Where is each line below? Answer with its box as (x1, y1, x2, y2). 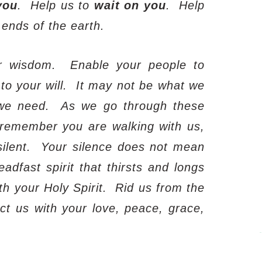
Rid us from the (115, 181, 205, 194)
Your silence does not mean (41, 140, 205, 153)
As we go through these (61, 99, 205, 112)
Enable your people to (70, 58, 205, 71)
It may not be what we (76, 78, 205, 92)
